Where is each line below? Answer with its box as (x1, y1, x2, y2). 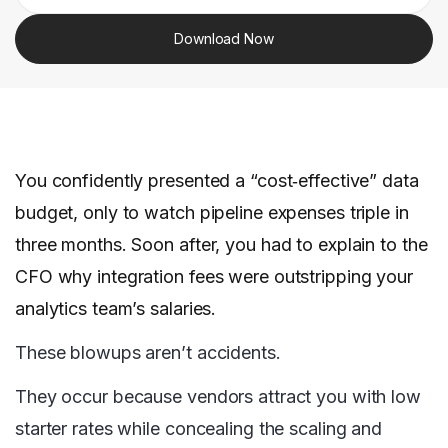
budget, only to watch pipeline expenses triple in (15, 202, 409, 224)
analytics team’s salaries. (15, 298, 222, 320)
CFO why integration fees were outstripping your (15, 266, 413, 288)
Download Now (174, 29, 274, 47)
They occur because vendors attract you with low (15, 386, 421, 408)
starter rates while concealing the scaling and (15, 418, 383, 440)
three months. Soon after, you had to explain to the (15, 234, 428, 256)
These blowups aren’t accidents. (15, 342, 286, 364)
